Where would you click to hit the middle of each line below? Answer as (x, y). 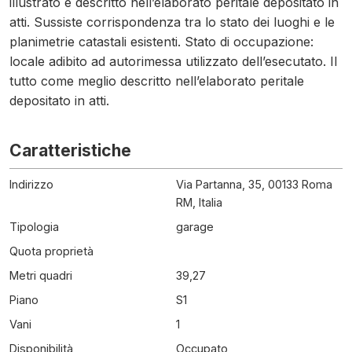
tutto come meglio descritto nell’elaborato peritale (157, 81)
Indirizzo (31, 184)
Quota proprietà (51, 251)
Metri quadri (41, 275)
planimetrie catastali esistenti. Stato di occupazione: (161, 42)
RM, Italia (199, 202)
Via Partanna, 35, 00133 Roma (254, 184)
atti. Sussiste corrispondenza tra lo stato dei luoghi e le (172, 22)
